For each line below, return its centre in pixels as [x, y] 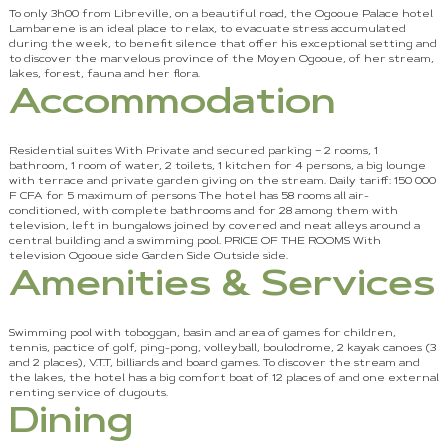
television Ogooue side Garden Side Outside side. [148, 257]
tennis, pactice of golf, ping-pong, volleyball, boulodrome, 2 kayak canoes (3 [222, 349]
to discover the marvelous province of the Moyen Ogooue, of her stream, [221, 60]
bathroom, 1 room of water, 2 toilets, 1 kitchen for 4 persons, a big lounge [217, 167]
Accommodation [172, 104]
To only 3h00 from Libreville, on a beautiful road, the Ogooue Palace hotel [220, 15]
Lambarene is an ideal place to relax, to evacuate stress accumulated [207, 30]
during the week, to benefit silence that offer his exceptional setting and [222, 45]
